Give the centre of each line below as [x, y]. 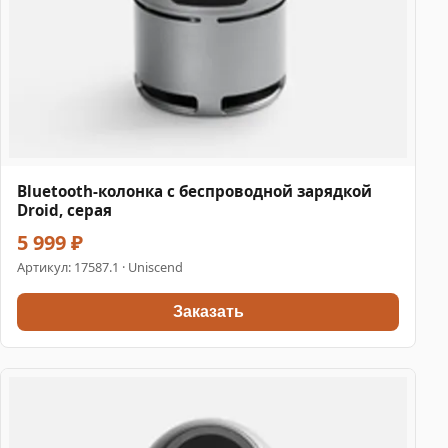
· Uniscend [151, 266]
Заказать [208, 311]
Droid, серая [64, 209]
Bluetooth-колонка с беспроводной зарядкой [194, 190]
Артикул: [45, 266]
